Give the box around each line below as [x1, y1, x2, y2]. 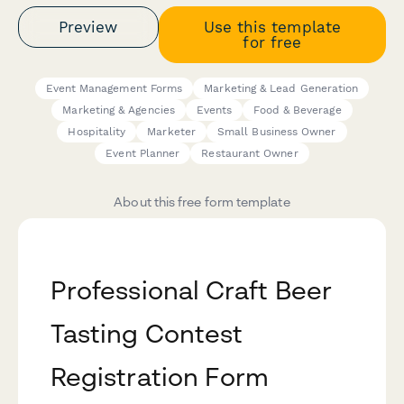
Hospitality [68, 125, 126, 139]
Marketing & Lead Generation [204, 82, 359, 96]
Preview [59, 17, 118, 36]
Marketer [147, 125, 196, 139]
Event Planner [106, 147, 180, 161]
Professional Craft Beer [50, 275, 332, 306]
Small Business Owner [216, 125, 336, 139]
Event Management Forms [45, 82, 183, 96]
